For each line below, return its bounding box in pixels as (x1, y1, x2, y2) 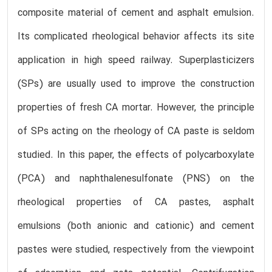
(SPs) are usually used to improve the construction (18, 76, 254, 92)
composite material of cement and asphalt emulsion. (18, 5, 254, 21)
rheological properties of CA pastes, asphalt (18, 195, 254, 210)
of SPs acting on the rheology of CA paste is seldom (18, 124, 254, 139)
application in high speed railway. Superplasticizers (18, 53, 254, 68)
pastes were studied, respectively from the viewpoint (18, 242, 254, 257)
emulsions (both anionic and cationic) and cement (18, 219, 254, 234)
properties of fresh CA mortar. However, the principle (18, 100, 254, 115)
